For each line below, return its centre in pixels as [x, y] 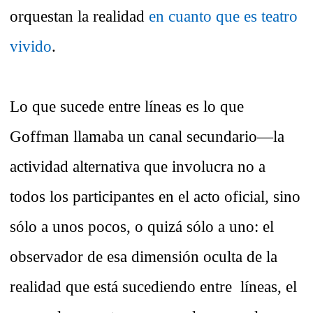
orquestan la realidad [79, 16]
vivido [31, 46]
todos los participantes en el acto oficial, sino [155, 197]
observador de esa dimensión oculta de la [144, 257]
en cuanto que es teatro [223, 16]
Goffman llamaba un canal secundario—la [147, 137]
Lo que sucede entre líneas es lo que [127, 107]
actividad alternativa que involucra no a [138, 167]
